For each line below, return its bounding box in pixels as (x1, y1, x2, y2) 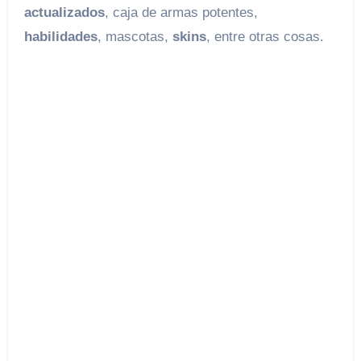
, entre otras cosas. (205, 29, 324, 45)
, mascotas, (97, 29, 172, 45)
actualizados (23, 5, 105, 21)
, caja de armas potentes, (104, 5, 258, 21)
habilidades (23, 29, 98, 45)
